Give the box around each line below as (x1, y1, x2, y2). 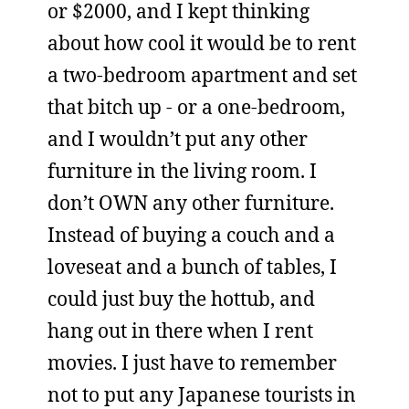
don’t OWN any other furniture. (47, 190, 334, 215)
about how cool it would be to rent (47, 30, 356, 56)
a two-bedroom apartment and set (47, 62, 357, 88)
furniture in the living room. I (47, 158, 317, 184)
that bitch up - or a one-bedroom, (47, 94, 345, 120)
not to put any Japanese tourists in (47, 382, 356, 407)
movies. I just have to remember (47, 350, 337, 375)
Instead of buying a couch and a (47, 222, 335, 247)
